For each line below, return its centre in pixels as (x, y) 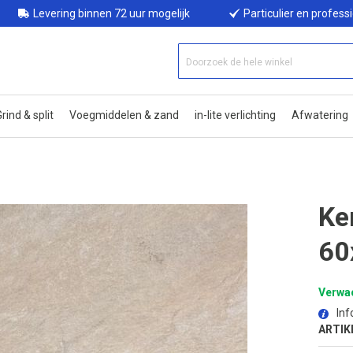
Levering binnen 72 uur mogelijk (111, 13)
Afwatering (320, 115)
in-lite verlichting (235, 115)
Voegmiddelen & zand (124, 115)
